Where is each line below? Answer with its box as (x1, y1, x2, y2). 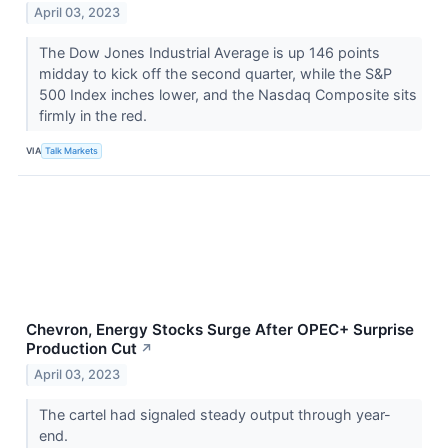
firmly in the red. (38, 106, 151, 124)
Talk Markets (45, 145, 99, 157)
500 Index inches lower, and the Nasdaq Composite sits (38, 85, 417, 103)
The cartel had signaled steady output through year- (38, 405, 391, 423)
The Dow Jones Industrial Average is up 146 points (38, 43, 380, 61)
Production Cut (26, 338, 137, 358)
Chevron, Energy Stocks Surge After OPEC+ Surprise (26, 319, 414, 339)
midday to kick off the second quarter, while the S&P (38, 64, 392, 82)
